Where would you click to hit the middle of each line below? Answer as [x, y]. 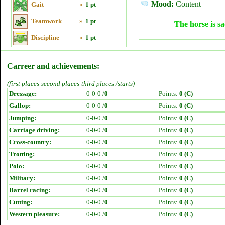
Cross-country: [30, 142]
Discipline [45, 37]
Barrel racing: [30, 190]
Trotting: [22, 154]
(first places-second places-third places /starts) [71, 84]
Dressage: [23, 94]
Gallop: [20, 106]
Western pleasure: [34, 214]
